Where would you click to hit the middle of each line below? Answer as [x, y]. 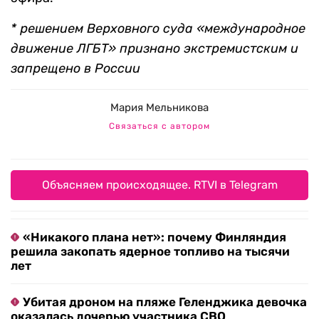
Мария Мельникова [159, 108]
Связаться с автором [159, 126]
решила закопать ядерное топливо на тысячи [150, 252]
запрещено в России [75, 69]
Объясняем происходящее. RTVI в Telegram [159, 185]
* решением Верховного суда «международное [158, 29]
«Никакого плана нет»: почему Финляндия [155, 237]
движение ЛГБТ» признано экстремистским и [155, 49]
